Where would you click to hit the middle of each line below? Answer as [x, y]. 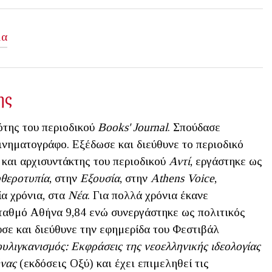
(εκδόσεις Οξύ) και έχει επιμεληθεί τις [113, 263]
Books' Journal [133, 127]
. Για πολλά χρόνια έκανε [148, 195]
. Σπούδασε [194, 127]
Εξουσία [100, 178]
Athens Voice [182, 178]
